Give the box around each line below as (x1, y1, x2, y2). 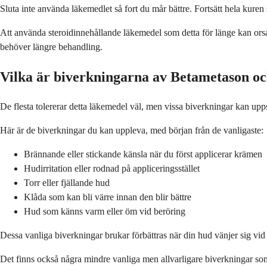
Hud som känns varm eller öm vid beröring (24, 206, 185, 217)
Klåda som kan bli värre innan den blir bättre (24, 192, 191, 203)
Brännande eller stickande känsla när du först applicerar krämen (24, 149, 262, 160)
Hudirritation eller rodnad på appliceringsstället (24, 163, 200, 174)
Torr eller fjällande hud (24, 178, 110, 188)
